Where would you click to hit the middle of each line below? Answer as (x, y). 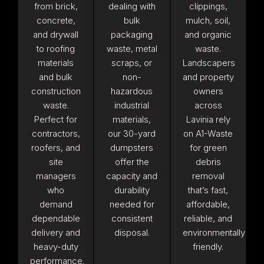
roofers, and (56, 147)
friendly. (208, 246)
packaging (132, 34)
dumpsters (132, 147)
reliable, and (208, 218)
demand (56, 204)
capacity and (132, 176)
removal (208, 176)
